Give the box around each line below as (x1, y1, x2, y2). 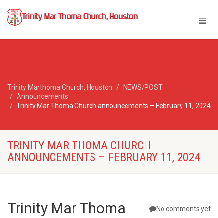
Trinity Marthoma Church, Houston (7, 83, 112, 91)
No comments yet (156, 205, 211, 213)
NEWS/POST (123, 83, 163, 91)
